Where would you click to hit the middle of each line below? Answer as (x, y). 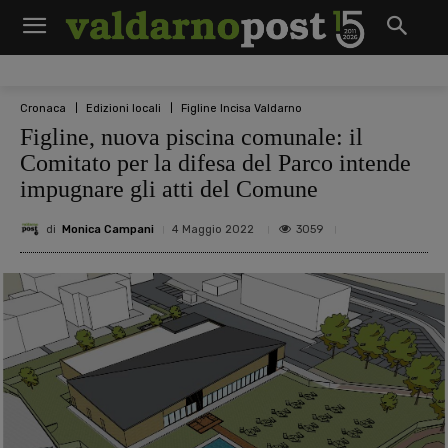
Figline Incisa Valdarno (241, 108)
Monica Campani (108, 229)
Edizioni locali (123, 108)
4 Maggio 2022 (213, 229)
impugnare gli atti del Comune (169, 189)
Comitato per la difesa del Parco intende (215, 163)
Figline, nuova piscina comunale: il (191, 137)
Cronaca (43, 108)
